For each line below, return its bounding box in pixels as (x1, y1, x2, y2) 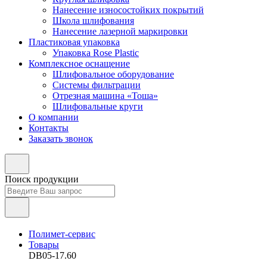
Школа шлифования (52, 15, 134, 26)
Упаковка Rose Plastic (52, 48, 139, 58)
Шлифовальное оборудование (52, 69, 174, 79)
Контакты (29, 123, 69, 133)
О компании (29, 112, 79, 122)
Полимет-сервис (29, 229, 95, 239)
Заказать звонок (29, 133, 93, 144)
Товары (29, 240, 59, 250)
